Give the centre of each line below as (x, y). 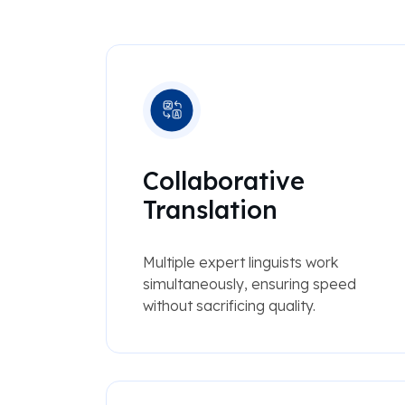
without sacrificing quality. (229, 306)
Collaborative (223, 181)
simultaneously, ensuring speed (249, 284)
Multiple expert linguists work (240, 263)
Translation (210, 210)
